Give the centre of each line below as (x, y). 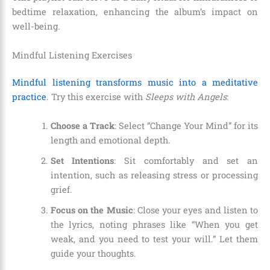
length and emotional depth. (110, 140)
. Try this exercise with (96, 97)
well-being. (36, 27)
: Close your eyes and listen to (196, 210)
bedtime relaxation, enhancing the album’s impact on (135, 12)
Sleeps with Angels (186, 97)
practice (29, 97)
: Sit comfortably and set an (186, 160)
